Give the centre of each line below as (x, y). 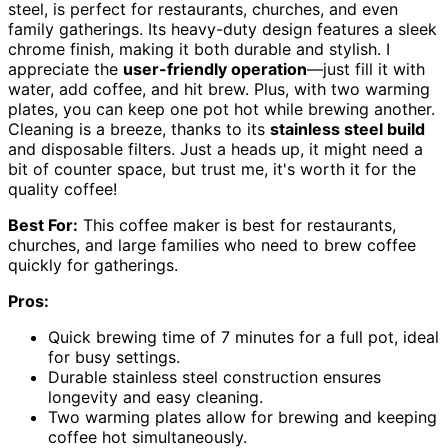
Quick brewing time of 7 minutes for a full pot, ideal (243, 336)
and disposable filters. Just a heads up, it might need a (215, 148)
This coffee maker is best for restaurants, (237, 224)
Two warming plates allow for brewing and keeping (242, 416)
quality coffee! (62, 188)
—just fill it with (366, 68)
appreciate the (65, 68)
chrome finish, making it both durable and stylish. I (199, 48)
